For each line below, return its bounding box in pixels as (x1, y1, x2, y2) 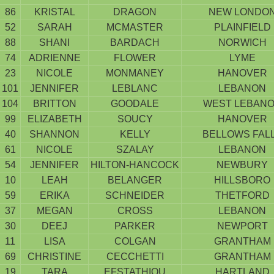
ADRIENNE (28, 53, 81, 63)
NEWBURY (217, 160, 268, 170)
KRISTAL (34, 7, 75, 17)
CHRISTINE (28, 251, 81, 262)
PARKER (114, 221, 155, 231)
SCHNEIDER (105, 190, 165, 201)
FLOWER (114, 53, 156, 63)
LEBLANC (112, 83, 158, 94)
